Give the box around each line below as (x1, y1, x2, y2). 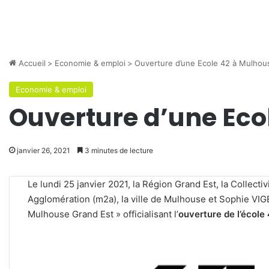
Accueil (16, 58, 46, 68)
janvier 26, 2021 (17, 146, 70, 155)
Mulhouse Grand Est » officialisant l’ (28, 208, 178, 220)
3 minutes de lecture (83, 146, 153, 155)
